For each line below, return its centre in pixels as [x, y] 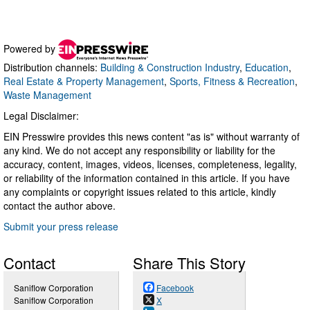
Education [267, 67]
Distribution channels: [52, 67]
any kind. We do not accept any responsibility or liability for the [139, 150]
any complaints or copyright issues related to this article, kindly [140, 191]
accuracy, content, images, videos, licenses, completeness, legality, [150, 164]
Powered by [31, 48]
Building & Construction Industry [170, 67]
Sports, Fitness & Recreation [232, 81]
